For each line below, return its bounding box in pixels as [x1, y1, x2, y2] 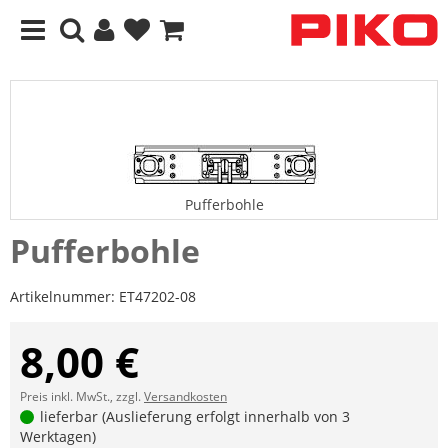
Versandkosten [144, 388, 227, 405]
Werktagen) [20, 427, 96, 446]
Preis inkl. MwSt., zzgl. [20, 388, 144, 405]
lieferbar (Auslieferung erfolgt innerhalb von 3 [36, 407, 351, 426]
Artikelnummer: [10, 287, 119, 306]
